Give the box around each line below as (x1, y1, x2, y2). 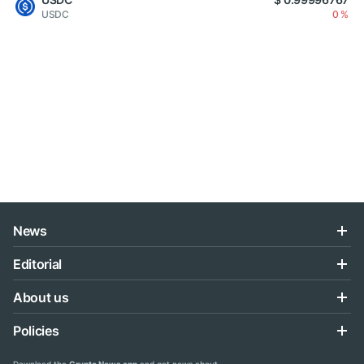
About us (13, 289, 69, 305)
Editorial (13, 256, 63, 272)
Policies (13, 323, 59, 339)
